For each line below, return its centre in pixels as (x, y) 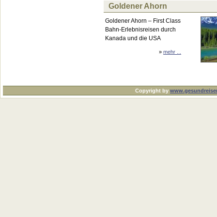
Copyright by (153, 91)
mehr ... (172, 52)
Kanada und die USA (133, 38)
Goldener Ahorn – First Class (143, 21)
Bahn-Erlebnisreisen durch (140, 30)
